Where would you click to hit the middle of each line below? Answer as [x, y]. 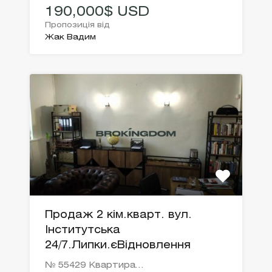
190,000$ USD [97, 12]
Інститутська [83, 231]
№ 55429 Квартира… [94, 266]
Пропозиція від [77, 25]
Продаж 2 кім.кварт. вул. [118, 216]
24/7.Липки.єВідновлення [118, 246]
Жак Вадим [70, 38]
